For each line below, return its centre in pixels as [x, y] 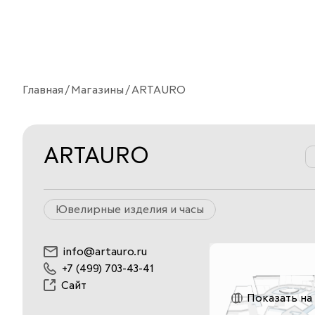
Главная [43, 90]
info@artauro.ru [105, 251]
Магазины [97, 90]
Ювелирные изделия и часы [130, 209]
